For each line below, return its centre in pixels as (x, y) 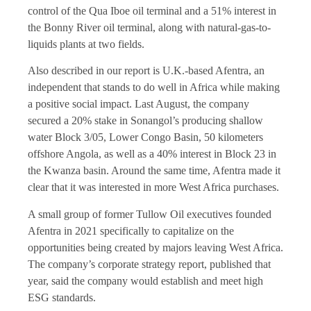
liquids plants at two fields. (86, 44)
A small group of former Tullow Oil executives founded (150, 214)
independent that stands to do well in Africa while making (154, 87)
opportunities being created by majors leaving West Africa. (155, 247)
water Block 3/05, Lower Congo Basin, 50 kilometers (145, 137)
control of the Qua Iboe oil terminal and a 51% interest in (152, 11)
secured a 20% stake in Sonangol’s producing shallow (145, 121)
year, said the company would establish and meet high (145, 280)
